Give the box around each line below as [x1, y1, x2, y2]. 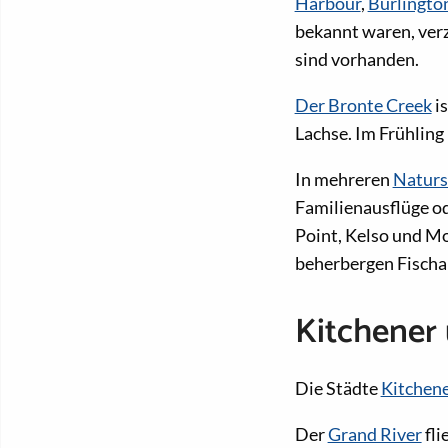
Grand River [327, 422, 422, 445]
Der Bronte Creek [294, 94, 432, 117]
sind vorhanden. [294, 48, 419, 71]
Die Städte [294, 376, 381, 399]
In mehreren [294, 168, 393, 191]
